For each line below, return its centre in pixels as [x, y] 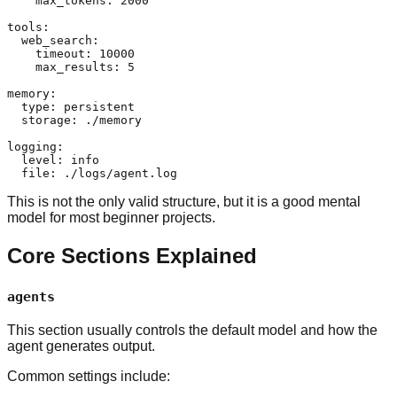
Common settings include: [89, 376]
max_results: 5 [71, 67]
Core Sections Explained [132, 255]
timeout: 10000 [71, 54]
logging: [35, 147]
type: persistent [71, 107]
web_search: [53, 41]
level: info [53, 160]
